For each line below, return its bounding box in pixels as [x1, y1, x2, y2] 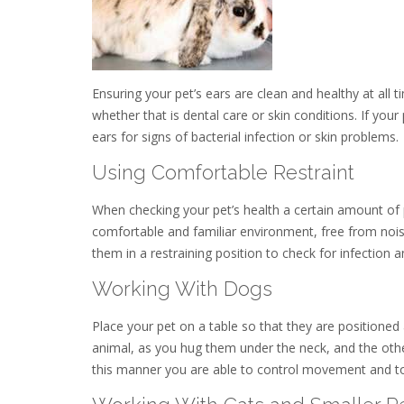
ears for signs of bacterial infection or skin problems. [92, 128, 399, 145]
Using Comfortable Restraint [92, 161, 354, 185]
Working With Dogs [92, 277, 272, 301]
